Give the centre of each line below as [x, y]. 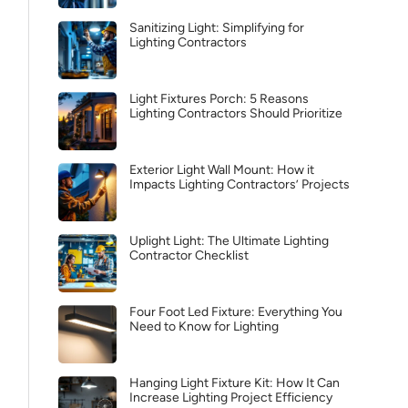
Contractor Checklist [189, 255]
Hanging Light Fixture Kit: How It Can [235, 383]
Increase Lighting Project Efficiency [231, 398]
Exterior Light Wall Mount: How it [222, 170]
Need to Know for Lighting [204, 326]
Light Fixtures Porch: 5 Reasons [219, 99]
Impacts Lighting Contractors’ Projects [240, 184]
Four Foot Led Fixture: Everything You [236, 312]
